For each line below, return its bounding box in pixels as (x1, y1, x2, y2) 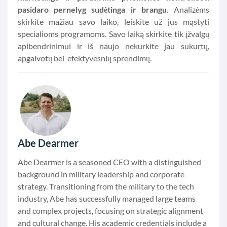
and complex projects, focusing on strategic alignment (18, 206, 203, 215)
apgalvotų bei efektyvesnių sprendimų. (18, 53, 152, 63)
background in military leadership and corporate (18, 169, 184, 179)
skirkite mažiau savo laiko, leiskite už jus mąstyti (18, 17, 209, 26)
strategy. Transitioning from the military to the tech (18, 181, 194, 191)
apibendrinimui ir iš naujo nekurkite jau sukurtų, (18, 41, 209, 51)
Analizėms (168, 5, 210, 14)
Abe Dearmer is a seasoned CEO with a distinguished (18, 157, 201, 167)
